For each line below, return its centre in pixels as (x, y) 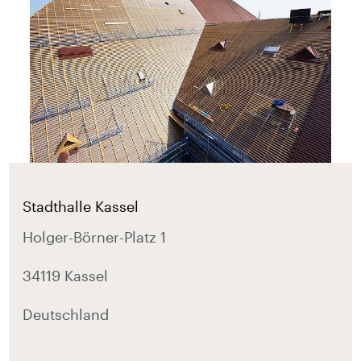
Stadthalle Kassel (81, 206)
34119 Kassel (66, 275)
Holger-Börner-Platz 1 (95, 237)
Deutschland (66, 314)
